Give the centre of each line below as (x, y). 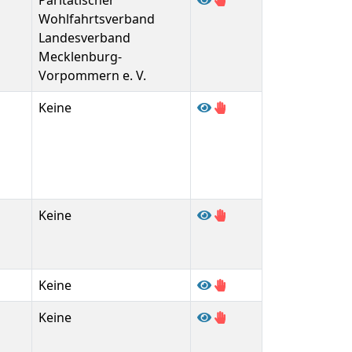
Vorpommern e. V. (92, 75)
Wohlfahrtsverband (97, 19)
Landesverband (84, 38)
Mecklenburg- (80, 57)
